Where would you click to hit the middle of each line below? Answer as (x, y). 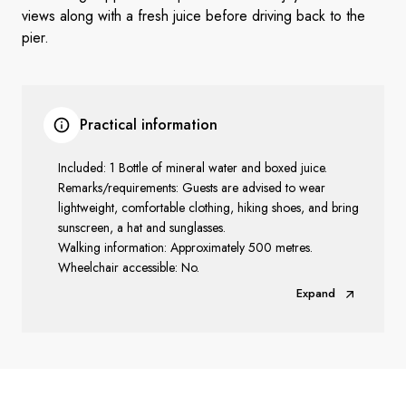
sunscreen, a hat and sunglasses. (144, 227)
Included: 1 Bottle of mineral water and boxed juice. (194, 168)
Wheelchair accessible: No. (129, 267)
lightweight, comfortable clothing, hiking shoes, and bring (208, 208)
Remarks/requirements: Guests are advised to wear (192, 188)
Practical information (149, 125)
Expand (316, 293)
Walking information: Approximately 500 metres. (187, 247)
